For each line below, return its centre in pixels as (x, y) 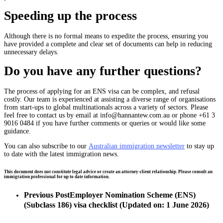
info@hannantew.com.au (135, 115)
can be (131, 91)
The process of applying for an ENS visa (62, 91)
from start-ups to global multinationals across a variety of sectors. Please (106, 107)
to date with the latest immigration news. (61, 154)
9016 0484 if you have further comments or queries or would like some (105, 123)
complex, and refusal (170, 91)
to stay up (199, 146)
